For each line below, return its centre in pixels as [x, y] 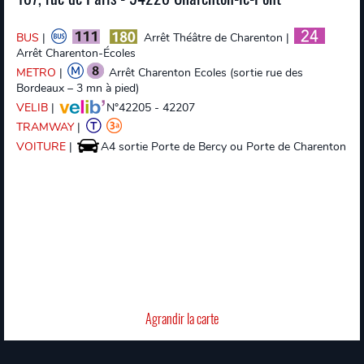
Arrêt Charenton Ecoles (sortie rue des [204, 73]
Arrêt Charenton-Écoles [76, 53]
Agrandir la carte [182, 318]
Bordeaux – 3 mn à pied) [78, 88]
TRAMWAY [45, 127]
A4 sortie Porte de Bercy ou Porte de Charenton [223, 147]
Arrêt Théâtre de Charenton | [217, 38]
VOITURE [41, 147]
